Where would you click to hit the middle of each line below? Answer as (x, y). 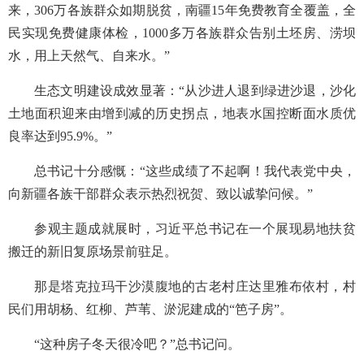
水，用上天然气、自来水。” (89, 56)
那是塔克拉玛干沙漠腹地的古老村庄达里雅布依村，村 (195, 286)
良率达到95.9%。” (60, 136)
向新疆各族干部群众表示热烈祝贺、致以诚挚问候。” (160, 194)
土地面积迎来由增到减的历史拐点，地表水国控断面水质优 (182, 113)
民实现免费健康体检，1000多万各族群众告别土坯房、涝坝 (182, 33)
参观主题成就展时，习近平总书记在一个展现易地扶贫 (195, 229)
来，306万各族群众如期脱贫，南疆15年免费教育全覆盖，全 (182, 10)
